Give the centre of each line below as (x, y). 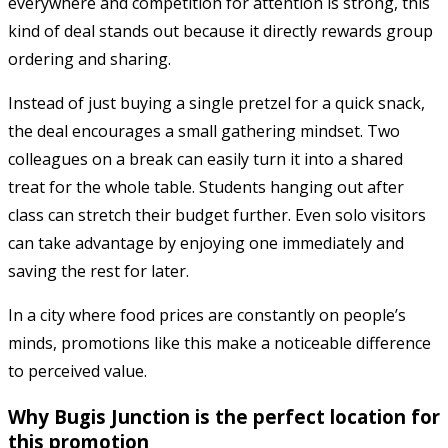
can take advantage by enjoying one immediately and (206, 242)
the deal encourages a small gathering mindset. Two (204, 130)
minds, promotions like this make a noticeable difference (219, 342)
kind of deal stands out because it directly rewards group (220, 30)
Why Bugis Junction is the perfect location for (224, 416)
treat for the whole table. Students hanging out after (206, 186)
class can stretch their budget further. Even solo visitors (217, 214)
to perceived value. (77, 370)
